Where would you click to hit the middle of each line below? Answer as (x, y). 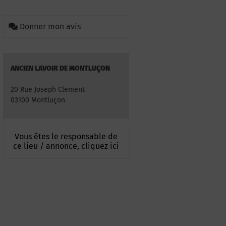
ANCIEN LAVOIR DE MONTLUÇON (60, 68)
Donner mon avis (50, 26)
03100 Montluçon (38, 100)
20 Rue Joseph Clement (48, 90)
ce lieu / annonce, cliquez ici (66, 146)
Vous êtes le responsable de (66, 137)
